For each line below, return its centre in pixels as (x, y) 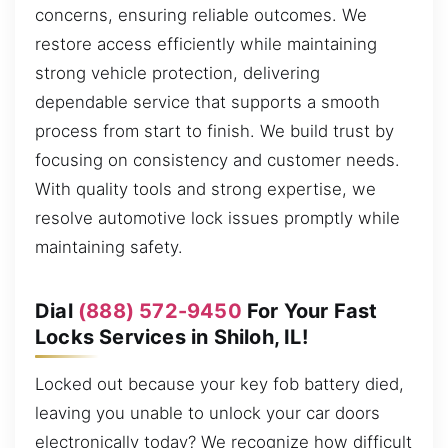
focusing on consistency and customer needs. (217, 160)
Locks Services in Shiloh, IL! (171, 336)
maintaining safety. (109, 247)
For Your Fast (309, 310)
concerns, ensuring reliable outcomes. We (201, 15)
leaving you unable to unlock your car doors (207, 413)
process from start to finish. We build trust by (214, 131)
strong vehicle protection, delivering (177, 73)
